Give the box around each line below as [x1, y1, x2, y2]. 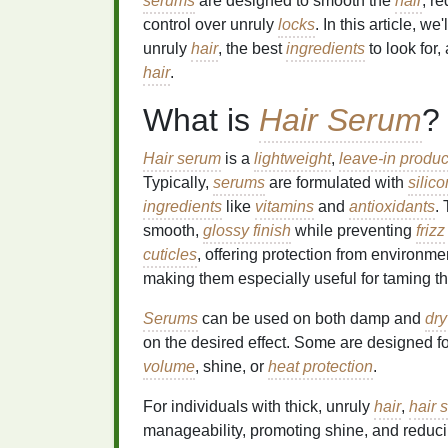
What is [143, 102, 259, 138]
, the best [218, 40, 286, 57]
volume [143, 358, 195, 375]
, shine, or [195, 358, 268, 375]
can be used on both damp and [198, 310, 425, 327]
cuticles [143, 246, 197, 263]
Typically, [143, 174, 213, 191]
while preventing [291, 222, 416, 239]
